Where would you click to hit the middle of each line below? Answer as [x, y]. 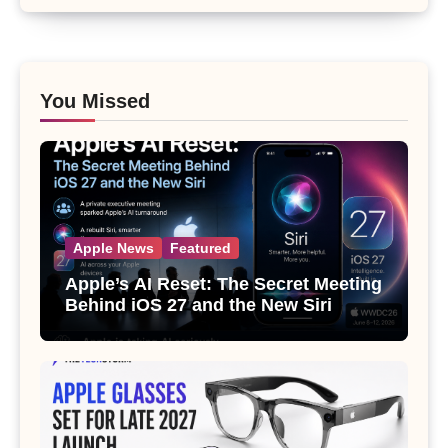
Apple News [113, 248]
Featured [200, 248]
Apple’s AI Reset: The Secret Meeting [223, 284]
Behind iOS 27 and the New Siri [198, 305]
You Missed [95, 101]
